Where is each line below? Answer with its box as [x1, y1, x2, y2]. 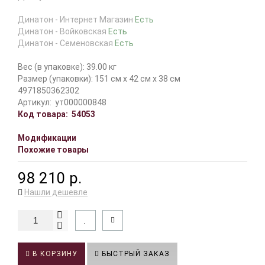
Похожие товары [18, 145, 89, 154]
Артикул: [18, 98, 51, 107]
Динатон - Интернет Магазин [18, 15, 135, 24]
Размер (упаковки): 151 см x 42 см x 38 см [18, 74, 180, 83]
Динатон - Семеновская [18, 38, 115, 48]
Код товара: [18, 109, 68, 119]
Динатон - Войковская [18, 27, 108, 36]
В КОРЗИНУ [30, 250, 77, 258]
